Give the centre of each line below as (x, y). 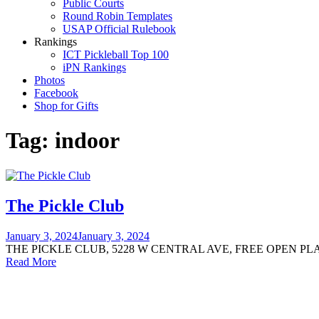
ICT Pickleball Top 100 (116, 54)
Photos (49, 80)
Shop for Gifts (66, 106)
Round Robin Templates (117, 16)
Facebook (56, 93)
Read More (31, 261)
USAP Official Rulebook (119, 29)
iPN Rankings (94, 67)
